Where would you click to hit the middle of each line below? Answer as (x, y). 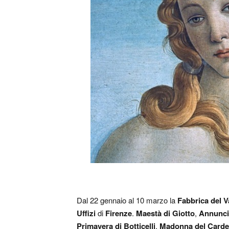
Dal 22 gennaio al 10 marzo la (127, 200)
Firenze (119, 213)
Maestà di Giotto (165, 213)
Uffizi (86, 213)
